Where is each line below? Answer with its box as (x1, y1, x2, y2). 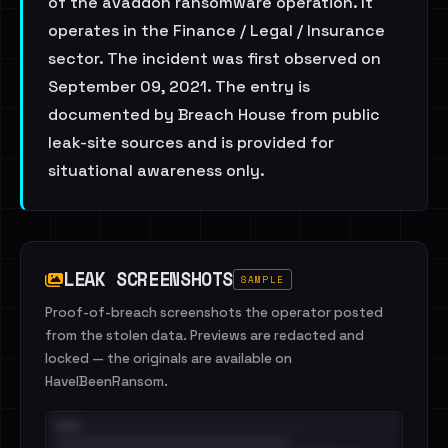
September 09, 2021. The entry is (48, 76, 310, 97)
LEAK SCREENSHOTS (63, 265, 234, 293)
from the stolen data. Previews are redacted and (45, 327, 364, 344)
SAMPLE (241, 273, 284, 286)
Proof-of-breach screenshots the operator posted (45, 304, 383, 321)
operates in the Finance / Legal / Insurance (48, 20, 385, 41)
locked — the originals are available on (45, 350, 292, 367)
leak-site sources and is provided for (48, 132, 334, 153)
